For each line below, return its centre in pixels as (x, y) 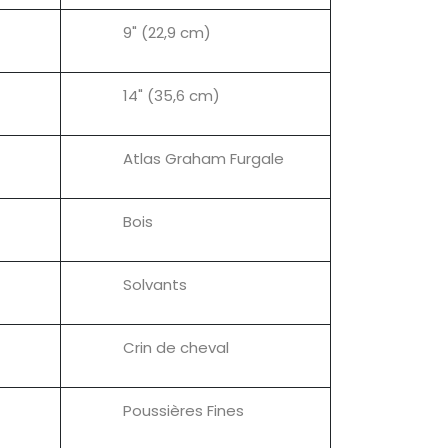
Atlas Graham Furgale (203, 158)
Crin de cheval (176, 347)
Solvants (155, 284)
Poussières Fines (183, 410)
